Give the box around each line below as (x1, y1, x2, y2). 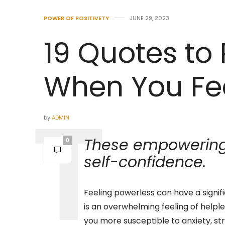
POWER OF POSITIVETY (44, 14, 109, 23)
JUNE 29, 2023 (130, 14, 169, 23)
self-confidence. (84, 152, 206, 173)
